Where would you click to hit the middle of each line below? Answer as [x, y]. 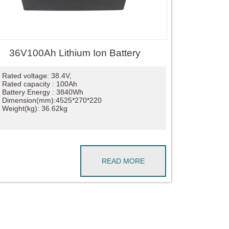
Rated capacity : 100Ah [39, 84]
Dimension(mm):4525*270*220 [52, 100]
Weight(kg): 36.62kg [35, 109]
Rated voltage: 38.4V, [37, 76]
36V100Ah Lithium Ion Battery [75, 53]
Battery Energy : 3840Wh [42, 92]
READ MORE [123, 161]
